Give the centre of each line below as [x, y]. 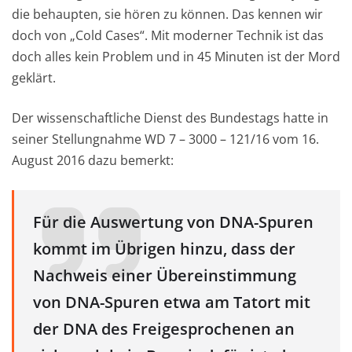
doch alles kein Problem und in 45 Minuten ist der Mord [176, 56]
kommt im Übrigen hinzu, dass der [164, 248]
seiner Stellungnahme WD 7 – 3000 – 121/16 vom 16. [165, 139]
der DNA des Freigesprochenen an [164, 328]
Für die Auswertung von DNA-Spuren [173, 222]
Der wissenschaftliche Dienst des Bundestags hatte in [170, 117]
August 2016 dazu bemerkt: [93, 160]
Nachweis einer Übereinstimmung [165, 275]
